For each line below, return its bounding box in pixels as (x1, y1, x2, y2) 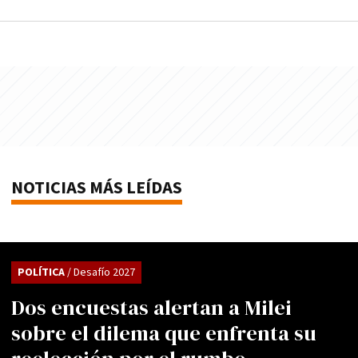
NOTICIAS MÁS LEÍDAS (11, 176, 182, 200)
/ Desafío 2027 (67, 265, 135, 280)
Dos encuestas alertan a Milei (11, 292, 292, 322)
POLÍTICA (18, 265, 67, 280)
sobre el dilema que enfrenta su (11, 318, 316, 348)
